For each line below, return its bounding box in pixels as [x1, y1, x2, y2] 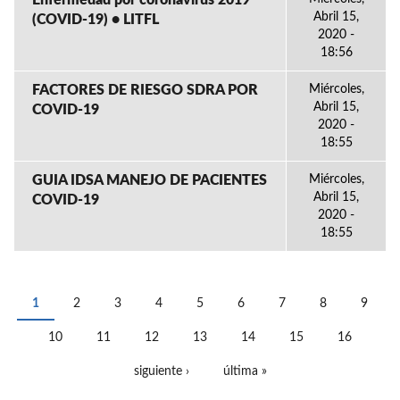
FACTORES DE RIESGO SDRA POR [32, 83, 258, 97]
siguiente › [133, 365, 189, 378]
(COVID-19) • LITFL [32, 12, 159, 27]
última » [222, 365, 267, 378]
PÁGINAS [13, 307, 118, 332]
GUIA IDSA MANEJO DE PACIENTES [32, 173, 267, 187]
